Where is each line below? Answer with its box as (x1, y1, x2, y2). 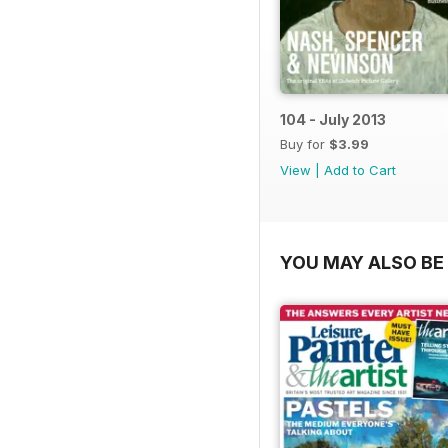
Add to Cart (324, 161, 396, 178)
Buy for (280, 135, 329, 152)
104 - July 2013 (280, 110, 386, 128)
